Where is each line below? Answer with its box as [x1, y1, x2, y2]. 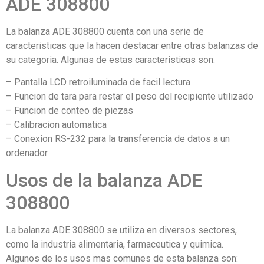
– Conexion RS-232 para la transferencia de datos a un [6, 133, 230, 145]
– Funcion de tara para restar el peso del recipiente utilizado [6, 91, 253, 103]
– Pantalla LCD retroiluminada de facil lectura [6, 77, 190, 88]
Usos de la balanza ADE [6, 169, 203, 192]
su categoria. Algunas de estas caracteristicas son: [6, 54, 215, 65]
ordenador [6, 147, 48, 159]
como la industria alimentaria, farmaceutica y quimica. [6, 238, 223, 250]
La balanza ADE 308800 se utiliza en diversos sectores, [6, 224, 237, 236]
